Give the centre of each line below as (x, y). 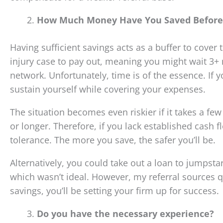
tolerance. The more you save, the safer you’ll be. (113, 140)
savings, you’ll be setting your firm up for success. (114, 191)
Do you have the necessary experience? (125, 214)
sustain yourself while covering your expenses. (108, 89)
